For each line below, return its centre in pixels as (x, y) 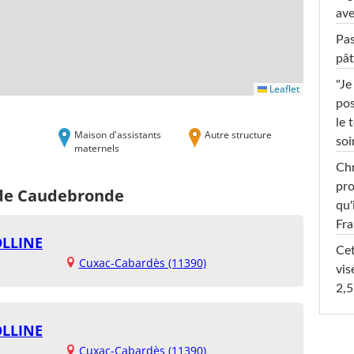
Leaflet (283, 88)
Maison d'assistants (118, 134)
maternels (97, 147)
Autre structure (238, 134)
